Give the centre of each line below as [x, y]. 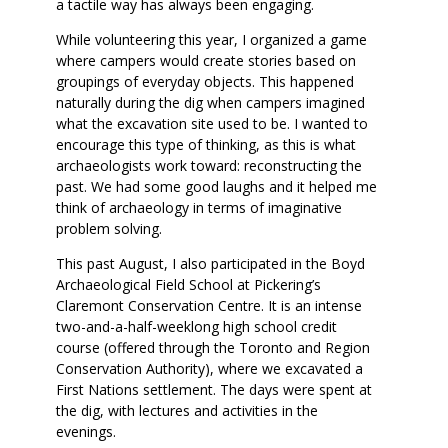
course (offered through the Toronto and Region [212, 347]
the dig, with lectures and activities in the [186, 410]
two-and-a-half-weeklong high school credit [196, 326]
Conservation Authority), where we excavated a [209, 368]
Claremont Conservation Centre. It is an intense [208, 305]
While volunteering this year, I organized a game [211, 39]
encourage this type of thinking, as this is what [205, 144]
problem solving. [108, 228]
